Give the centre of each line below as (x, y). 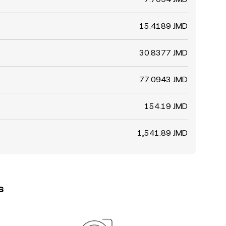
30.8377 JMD (163, 53)
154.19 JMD (166, 106)
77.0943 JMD (163, 79)
